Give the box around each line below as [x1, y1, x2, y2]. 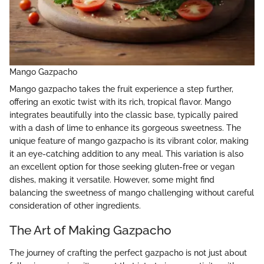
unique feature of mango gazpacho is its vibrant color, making [9, 136, 249, 146]
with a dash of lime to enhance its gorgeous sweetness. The [9, 123, 241, 133]
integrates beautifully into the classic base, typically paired [9, 110, 238, 120]
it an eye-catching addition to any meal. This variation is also [9, 149, 243, 159]
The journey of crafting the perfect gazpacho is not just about [9, 247, 247, 258]
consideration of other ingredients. [9, 201, 141, 211]
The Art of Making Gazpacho [9, 223, 171, 238]
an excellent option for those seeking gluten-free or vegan [9, 162, 235, 172]
